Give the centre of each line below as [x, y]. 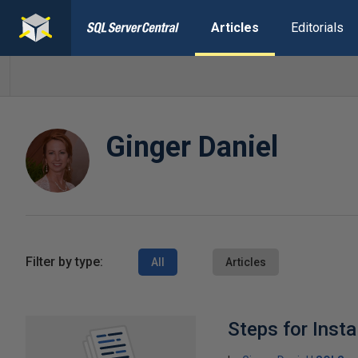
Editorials [317, 28]
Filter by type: [64, 262]
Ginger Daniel [192, 147]
